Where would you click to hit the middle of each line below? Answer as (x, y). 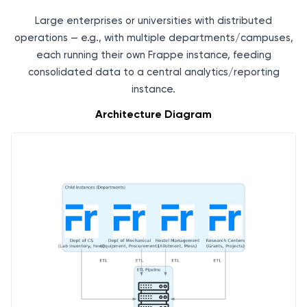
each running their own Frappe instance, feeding (153, 55)
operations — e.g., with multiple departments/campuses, (153, 38)
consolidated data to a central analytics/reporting (153, 72)
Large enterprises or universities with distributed (153, 21)
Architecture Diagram (153, 114)
